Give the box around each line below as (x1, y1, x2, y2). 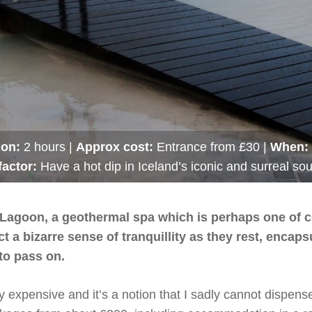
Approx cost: (76, 140, 153, 154)
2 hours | (20, 140, 76, 154)
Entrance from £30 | (153, 140, 270, 154)
